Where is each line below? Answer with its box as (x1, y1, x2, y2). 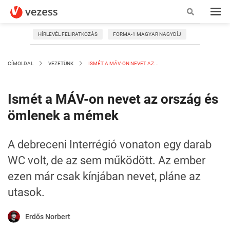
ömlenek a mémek (8, 108, 119, 123)
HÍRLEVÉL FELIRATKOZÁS (37, 31, 98, 37)
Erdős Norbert (25, 213, 70, 221)
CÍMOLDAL (8, 61, 33, 66)
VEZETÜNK (47, 61, 74, 66)
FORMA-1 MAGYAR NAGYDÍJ (112, 31, 181, 37)
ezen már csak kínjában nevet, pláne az (8, 170, 201, 183)
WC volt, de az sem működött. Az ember (8, 154, 205, 167)
